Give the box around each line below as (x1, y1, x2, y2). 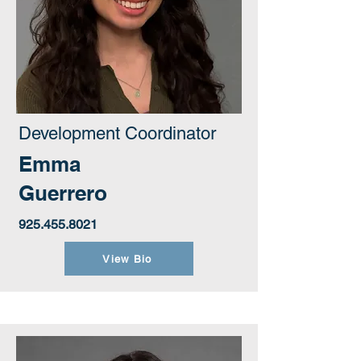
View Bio (102, 252, 152, 265)
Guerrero (19, 180, 107, 205)
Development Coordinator (19, 123, 216, 143)
